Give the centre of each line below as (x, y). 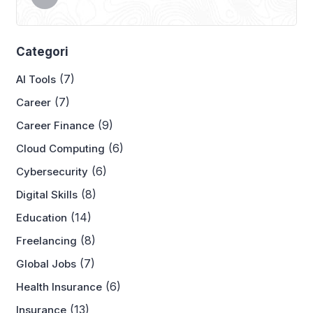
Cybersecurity (52, 172)
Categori (42, 52)
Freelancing (46, 241)
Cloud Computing (60, 149)
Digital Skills (47, 195)
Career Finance (55, 126)
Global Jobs (46, 264)
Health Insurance (59, 287)
